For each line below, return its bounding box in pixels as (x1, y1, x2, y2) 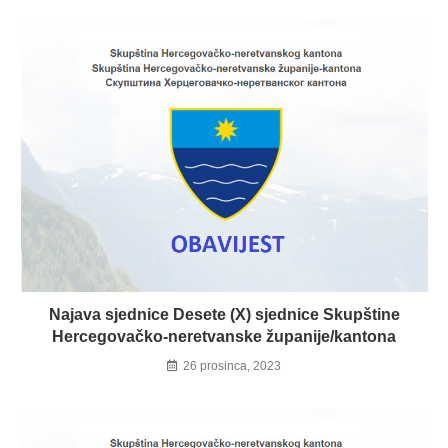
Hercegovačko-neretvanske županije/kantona (52, 328, 396, 346)
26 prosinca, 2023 (183, 359, 281, 374)
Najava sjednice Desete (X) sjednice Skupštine (48, 306, 400, 324)
